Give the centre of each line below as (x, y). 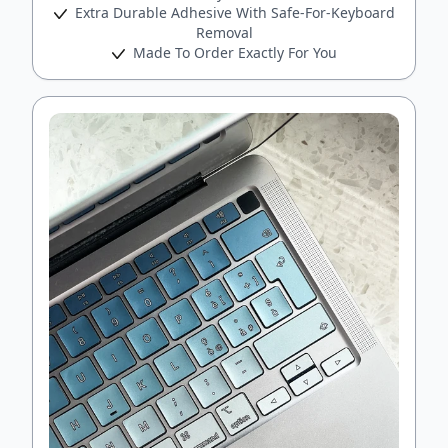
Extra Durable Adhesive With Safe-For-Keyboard (232, 12)
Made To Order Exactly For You (232, 52)
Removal (224, 32)
